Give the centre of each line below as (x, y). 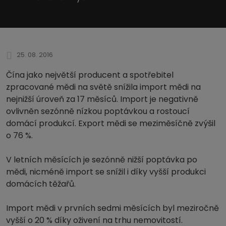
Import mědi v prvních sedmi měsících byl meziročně (112, 208)
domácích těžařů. (41, 184)
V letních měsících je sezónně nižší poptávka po (102, 159)
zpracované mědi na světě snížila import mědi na (103, 87)
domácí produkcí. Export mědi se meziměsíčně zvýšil (111, 123)
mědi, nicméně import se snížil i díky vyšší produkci (106, 172)
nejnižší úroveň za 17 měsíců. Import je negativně (102, 99)
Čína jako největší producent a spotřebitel (90, 75)
